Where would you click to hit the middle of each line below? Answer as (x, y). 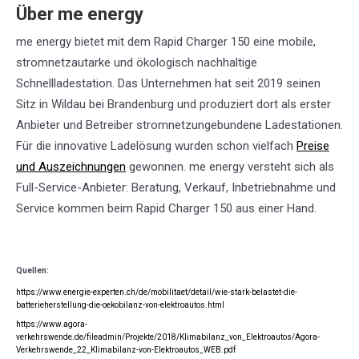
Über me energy (80, 14)
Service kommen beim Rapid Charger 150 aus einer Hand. (166, 208)
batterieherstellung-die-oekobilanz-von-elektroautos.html (120, 305)
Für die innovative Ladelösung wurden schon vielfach (156, 145)
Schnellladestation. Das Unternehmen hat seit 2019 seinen (168, 83)
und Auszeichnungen (71, 166)
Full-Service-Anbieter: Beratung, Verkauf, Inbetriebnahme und (176, 187)
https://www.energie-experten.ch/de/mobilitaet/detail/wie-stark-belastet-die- (157, 292)
